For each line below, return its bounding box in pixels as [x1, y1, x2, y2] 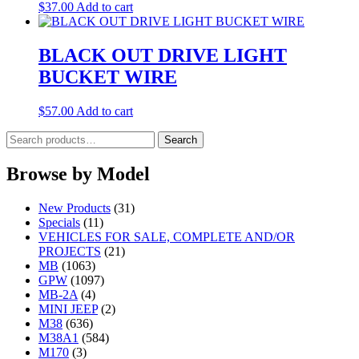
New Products [38, 201, 111, 216]
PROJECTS [38, 244, 101, 259]
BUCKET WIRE [38, 66, 177, 87]
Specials [38, 216, 80, 230]
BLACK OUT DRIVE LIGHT [38, 44, 287, 66]
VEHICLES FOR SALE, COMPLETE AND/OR [38, 230, 295, 244]
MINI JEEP [38, 302, 98, 317]
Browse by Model [6, 163, 150, 185]
